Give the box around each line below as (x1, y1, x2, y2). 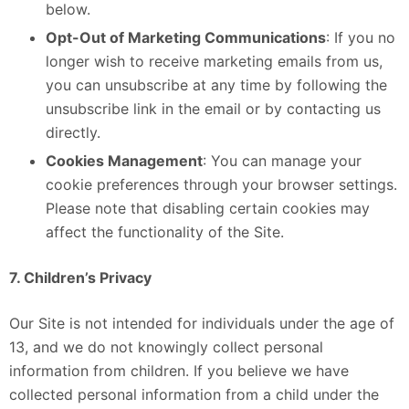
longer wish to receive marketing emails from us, (46, 51, 383, 70)
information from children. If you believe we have (9, 361, 349, 380)
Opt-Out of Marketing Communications (46, 27, 326, 47)
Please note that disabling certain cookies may (46, 198, 370, 217)
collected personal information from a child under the (9, 384, 379, 404)
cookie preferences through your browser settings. (46, 174, 397, 194)
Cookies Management (46, 151, 203, 170)
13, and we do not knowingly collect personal (9, 337, 323, 356)
